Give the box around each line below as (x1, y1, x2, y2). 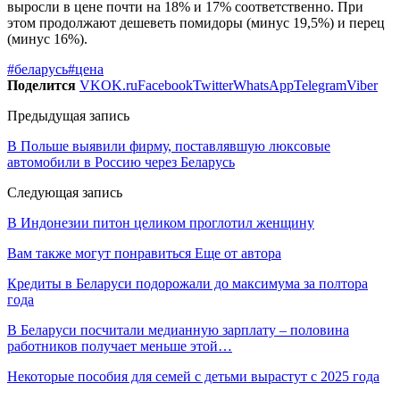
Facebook (137, 77, 193, 93)
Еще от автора (195, 245, 281, 261)
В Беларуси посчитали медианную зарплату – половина (7, 321, 349, 337)
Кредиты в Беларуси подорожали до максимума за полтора (7, 275, 368, 291)
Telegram (294, 77, 346, 93)
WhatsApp (233, 77, 294, 93)
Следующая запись (7, 184, 122, 200)
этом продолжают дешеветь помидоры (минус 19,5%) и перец (7, 14, 385, 30)
